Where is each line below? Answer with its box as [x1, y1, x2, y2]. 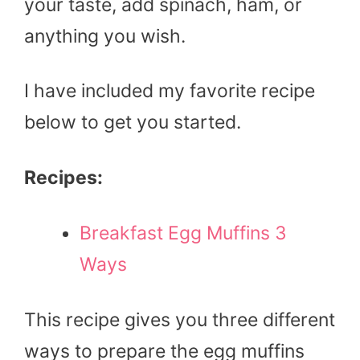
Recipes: [24, 166, 103, 190]
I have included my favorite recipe [24, 80, 315, 103]
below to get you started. [24, 111, 246, 134]
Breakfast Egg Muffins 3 [80, 222, 287, 245]
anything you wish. [24, 24, 186, 47]
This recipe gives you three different [24, 309, 335, 332]
